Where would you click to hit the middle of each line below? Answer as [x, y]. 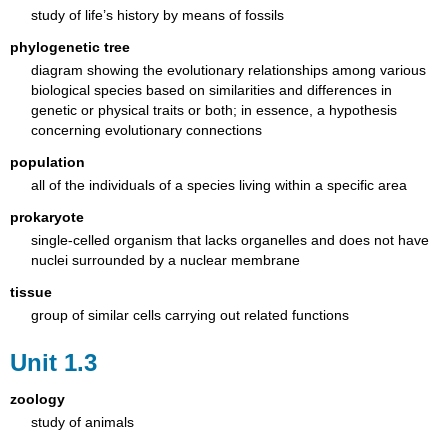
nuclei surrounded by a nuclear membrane [165, 259]
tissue [31, 292]
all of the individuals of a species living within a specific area [218, 184]
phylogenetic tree [70, 47]
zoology [38, 399]
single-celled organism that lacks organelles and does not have [229, 239]
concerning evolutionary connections [146, 129]
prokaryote [47, 217]
